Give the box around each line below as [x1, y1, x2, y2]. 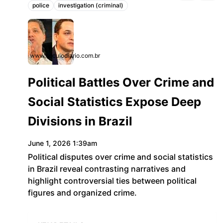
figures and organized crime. [28, 188, 137, 198]
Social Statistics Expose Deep [28, 95, 201, 109]
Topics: [27, 5, 54, 16]
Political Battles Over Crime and [28, 75, 214, 90]
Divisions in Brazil [28, 114, 132, 128]
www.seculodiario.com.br [30, 52, 100, 59]
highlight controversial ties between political [28, 176, 197, 186]
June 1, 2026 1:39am [28, 139, 97, 147]
